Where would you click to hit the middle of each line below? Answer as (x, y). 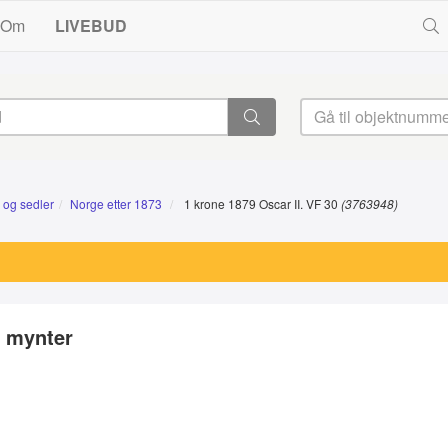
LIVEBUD (91, 25)
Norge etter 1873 (116, 203)
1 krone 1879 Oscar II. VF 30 (261, 203)
